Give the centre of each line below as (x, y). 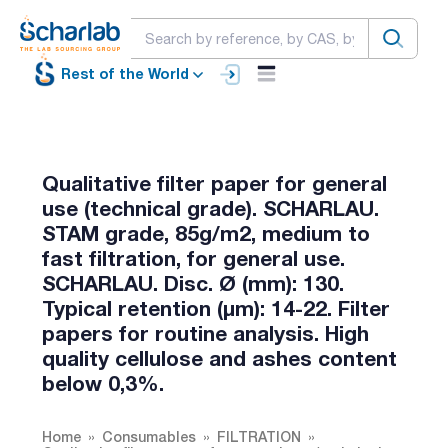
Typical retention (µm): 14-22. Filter (216, 308)
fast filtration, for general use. (193, 258)
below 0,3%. (103, 383)
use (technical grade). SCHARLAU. (210, 208)
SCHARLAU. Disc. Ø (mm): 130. (193, 283)
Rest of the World (125, 74)
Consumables (149, 436)
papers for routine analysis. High (205, 333)
